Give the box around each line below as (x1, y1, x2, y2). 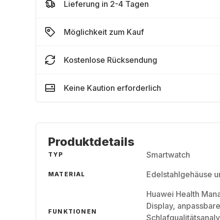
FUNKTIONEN (48, 208, 97, 215)
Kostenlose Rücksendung (64, 55, 157, 65)
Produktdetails (48, 135, 135, 149)
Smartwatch (146, 150, 190, 160)
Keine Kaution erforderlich (64, 83, 161, 93)
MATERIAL (48, 170, 85, 178)
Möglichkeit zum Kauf (64, 27, 144, 37)
